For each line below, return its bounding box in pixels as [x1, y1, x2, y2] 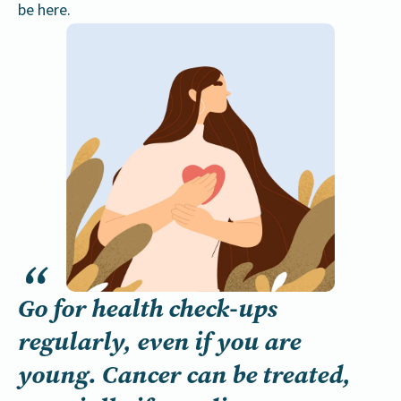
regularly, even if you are [18, 324, 301, 359]
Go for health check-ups [18, 291, 277, 326]
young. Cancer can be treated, [18, 357, 351, 392]
